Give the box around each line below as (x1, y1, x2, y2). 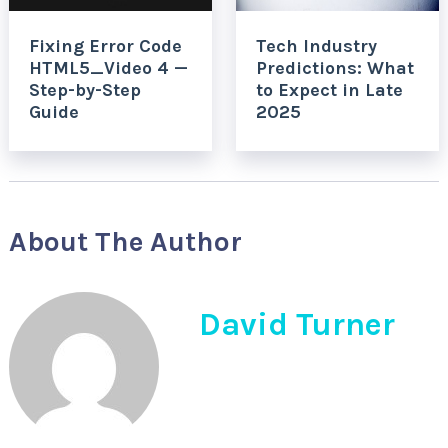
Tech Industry (255, 35, 377, 58)
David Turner (198, 306, 395, 344)
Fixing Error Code (28, 35, 182, 58)
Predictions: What (255, 57, 414, 80)
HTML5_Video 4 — (28, 57, 188, 80)
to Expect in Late (255, 79, 403, 102)
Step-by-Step (28, 79, 141, 102)
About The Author (8, 225, 242, 259)
